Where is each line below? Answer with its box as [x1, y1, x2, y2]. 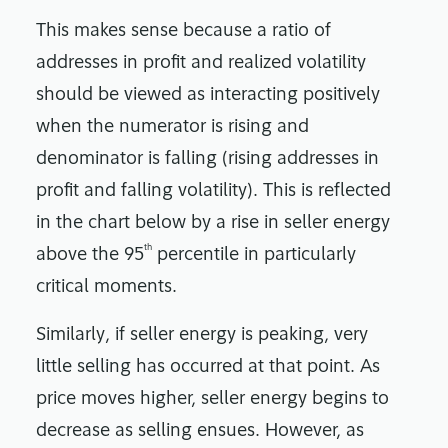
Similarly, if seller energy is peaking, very [36, 326, 368, 346]
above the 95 [36, 246, 144, 266]
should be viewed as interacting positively [36, 86, 380, 106]
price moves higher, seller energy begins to [36, 390, 389, 410]
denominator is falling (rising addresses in [36, 150, 379, 170]
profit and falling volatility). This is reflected [36, 182, 391, 202]
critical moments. [36, 278, 177, 298]
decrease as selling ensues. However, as [36, 422, 364, 442]
